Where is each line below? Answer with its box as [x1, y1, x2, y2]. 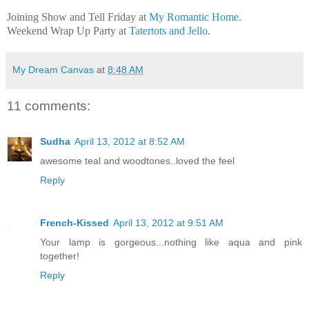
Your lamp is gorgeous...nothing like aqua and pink [40, 237, 302, 248]
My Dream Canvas [12, 63, 94, 75]
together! [40, 250, 79, 262]
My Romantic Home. [146, 10, 241, 23]
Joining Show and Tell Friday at [7, 10, 146, 23]
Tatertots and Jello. [129, 24, 210, 37]
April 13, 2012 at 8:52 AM [74, 136, 185, 148]
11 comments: [7, 98, 90, 113]
